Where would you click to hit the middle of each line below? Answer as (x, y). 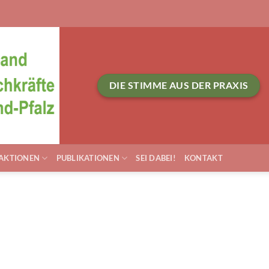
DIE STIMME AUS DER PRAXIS (179, 85)
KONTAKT (203, 158)
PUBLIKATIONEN (88, 158)
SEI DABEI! (156, 158)
